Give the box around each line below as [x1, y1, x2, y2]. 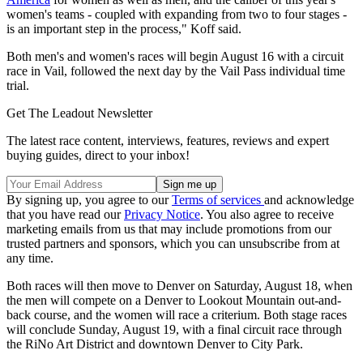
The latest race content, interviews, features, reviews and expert [6, 133, 329, 147]
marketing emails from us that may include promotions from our [6, 221, 331, 236]
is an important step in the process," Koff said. [6, 21, 241, 36]
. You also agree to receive [200, 207, 334, 221]
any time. [6, 250, 53, 265]
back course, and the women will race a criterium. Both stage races [6, 307, 347, 322]
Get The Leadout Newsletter [6, 105, 152, 120]
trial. [6, 78, 29, 92]
